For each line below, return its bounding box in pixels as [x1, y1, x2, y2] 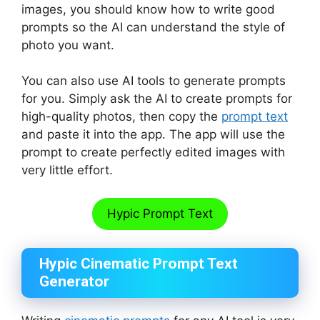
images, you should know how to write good [21, 1, 275, 16]
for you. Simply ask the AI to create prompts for [21, 91, 292, 106]
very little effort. [21, 163, 113, 178]
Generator [39, 273, 109, 291]
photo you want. [21, 37, 114, 52]
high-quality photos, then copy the [21, 109, 221, 124]
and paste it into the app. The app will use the [21, 127, 285, 142]
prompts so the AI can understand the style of [21, 19, 285, 34]
